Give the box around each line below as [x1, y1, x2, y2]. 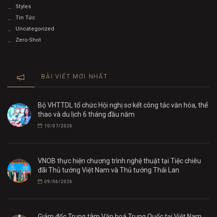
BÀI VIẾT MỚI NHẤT [41, 73, 108, 80]
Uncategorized [15, 26, 54, 32]
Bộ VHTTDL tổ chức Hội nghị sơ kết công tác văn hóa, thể [38, 101, 208, 109]
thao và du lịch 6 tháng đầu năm [38, 110, 135, 118]
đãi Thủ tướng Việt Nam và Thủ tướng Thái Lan [38, 166, 179, 174]
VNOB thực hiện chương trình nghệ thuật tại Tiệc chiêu [38, 156, 201, 165]
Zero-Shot [15, 37, 41, 44]
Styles [15, 3, 31, 10]
